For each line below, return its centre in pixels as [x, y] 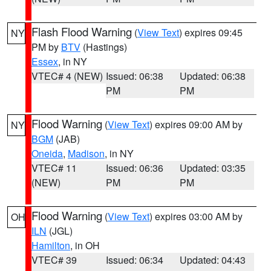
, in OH [85, 245]
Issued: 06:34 [134, 260]
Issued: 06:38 [134, 76]
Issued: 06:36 [134, 168]
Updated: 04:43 [213, 260]
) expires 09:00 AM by [196, 124]
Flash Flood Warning [82, 31]
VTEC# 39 [54, 260]
